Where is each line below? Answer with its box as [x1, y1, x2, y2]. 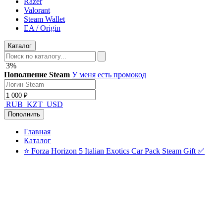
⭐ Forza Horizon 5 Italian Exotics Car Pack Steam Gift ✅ [24, 147, 205, 155]
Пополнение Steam [4, 70, 70, 79]
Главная [24, 127, 51, 136]
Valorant [24, 6, 50, 14]
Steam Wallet [24, 15, 65, 23]
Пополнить [8, 111, 40, 118]
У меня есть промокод [72, 70, 146, 79]
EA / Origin [24, 24, 60, 32]
